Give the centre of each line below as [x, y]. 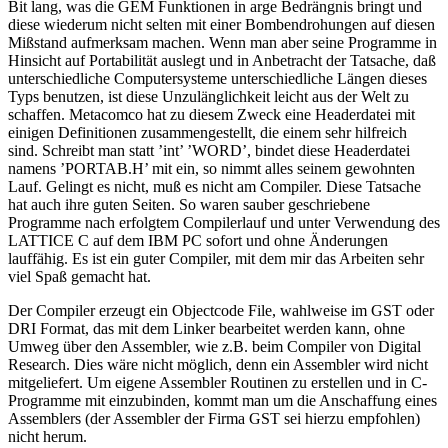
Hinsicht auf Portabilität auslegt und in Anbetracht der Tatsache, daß [222, 60]
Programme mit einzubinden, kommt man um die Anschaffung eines [222, 400]
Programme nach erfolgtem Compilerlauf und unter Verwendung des [224, 222]
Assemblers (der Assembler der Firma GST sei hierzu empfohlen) [214, 418]
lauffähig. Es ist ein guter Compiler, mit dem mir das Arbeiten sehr [216, 258]
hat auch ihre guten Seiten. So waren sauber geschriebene [189, 204]
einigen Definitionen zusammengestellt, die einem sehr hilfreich [207, 132]
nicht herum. [47, 436]
